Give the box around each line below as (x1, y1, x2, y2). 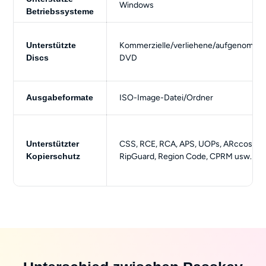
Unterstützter (26, 138, 80, 148)
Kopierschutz (26, 151, 81, 161)
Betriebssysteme (26, 6, 94, 16)
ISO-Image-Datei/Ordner (119, 92, 214, 103)
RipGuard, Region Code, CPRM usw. (119, 151, 252, 161)
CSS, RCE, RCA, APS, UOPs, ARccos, (119, 138, 255, 149)
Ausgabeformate (26, 92, 94, 102)
